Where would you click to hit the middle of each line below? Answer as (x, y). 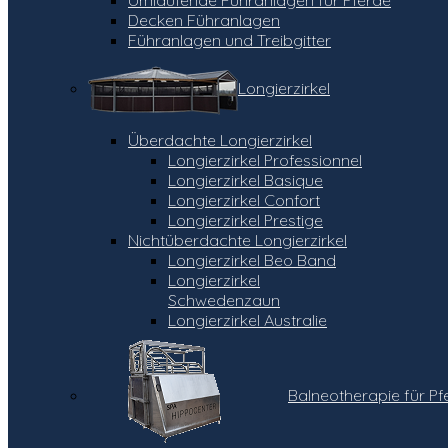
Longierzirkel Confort (244, 199)
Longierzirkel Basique (245, 179)
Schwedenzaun (224, 299)
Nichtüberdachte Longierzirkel (237, 239)
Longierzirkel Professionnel (265, 159)
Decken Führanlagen (204, 19)
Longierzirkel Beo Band (252, 259)
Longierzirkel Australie (247, 319)
